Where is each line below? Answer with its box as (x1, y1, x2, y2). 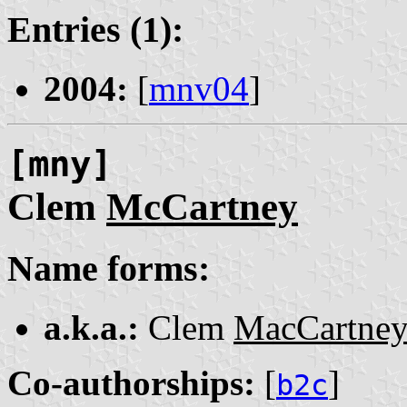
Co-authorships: (7, 362, 255, 402)
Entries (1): (7, 9, 184, 51)
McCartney (106, 184, 298, 228)
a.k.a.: (44, 307, 139, 347)
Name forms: (7, 247, 210, 289)
